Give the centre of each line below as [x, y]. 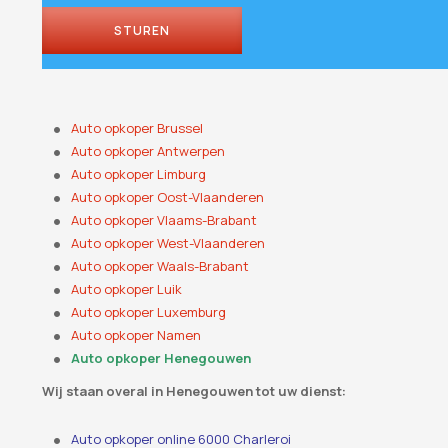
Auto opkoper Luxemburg [149, 312]
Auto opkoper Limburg [139, 174]
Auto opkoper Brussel [137, 128]
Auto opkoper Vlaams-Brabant [164, 220]
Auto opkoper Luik [127, 289]
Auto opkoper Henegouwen [161, 358]
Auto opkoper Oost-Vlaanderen [168, 197]
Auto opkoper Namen [136, 335]
